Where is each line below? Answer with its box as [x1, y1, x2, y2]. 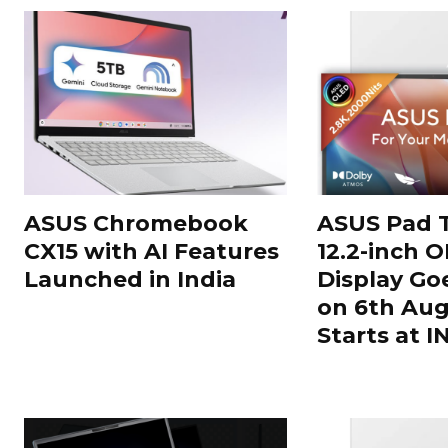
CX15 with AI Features [24, 237, 279, 265]
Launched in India [24, 265, 236, 293]
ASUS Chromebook [24, 209, 248, 237]
